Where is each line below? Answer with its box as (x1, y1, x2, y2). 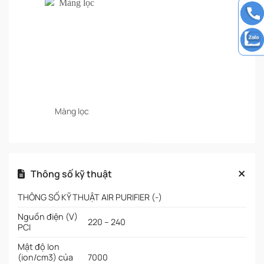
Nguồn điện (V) (18, 211, 78, 223)
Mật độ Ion (18, 241, 60, 253)
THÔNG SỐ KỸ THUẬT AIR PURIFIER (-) (18, 192, 162, 203)
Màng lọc (55, 105, 89, 117)
